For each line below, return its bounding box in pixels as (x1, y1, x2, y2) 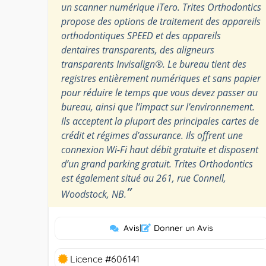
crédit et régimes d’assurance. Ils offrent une (61, 128, 243, 142)
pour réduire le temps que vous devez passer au (61, 85, 258, 99)
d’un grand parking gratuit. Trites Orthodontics (61, 157, 253, 170)
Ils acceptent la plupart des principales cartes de (61, 114, 259, 128)
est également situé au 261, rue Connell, (61, 171, 226, 185)
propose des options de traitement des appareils (61, 14, 261, 28)
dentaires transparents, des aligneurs (61, 43, 214, 56)
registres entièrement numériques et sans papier (61, 71, 261, 85)
